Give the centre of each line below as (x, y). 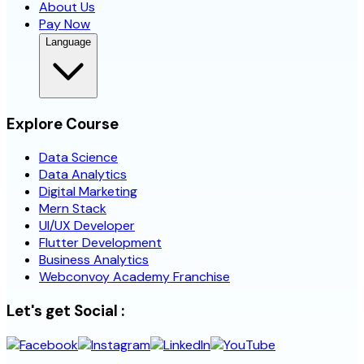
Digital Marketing (88, 192)
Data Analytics (83, 175)
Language (68, 42)
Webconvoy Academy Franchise (134, 277)
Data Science (78, 158)
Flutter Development (100, 243)
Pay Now (65, 24)
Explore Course (63, 123)
